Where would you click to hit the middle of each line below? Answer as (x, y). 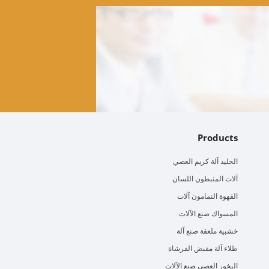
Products (217, 138)
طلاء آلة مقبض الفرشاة (203, 249)
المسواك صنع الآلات (208, 214)
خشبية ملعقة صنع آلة (207, 231)
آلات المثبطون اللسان (205, 179)
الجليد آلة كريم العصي (205, 162)
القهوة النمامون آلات (207, 196)
